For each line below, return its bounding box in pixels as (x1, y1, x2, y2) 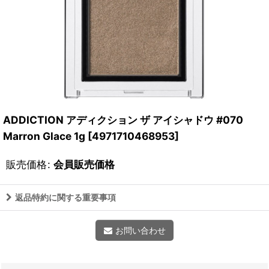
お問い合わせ (115, 225, 166, 235)
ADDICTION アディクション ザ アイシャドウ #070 (3, 113, 243, 126)
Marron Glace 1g (3, 130, 85, 142)
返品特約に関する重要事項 (15, 192, 116, 202)
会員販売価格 (53, 158, 115, 171)
